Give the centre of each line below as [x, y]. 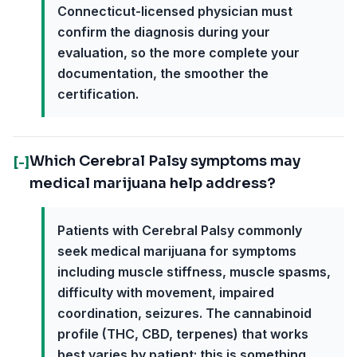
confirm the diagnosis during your [164, 32]
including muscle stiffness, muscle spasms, [194, 272]
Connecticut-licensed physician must [175, 11]
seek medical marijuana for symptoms [177, 251]
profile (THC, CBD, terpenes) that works [183, 334]
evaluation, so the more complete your [178, 53]
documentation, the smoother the [163, 73]
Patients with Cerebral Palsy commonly [180, 230]
